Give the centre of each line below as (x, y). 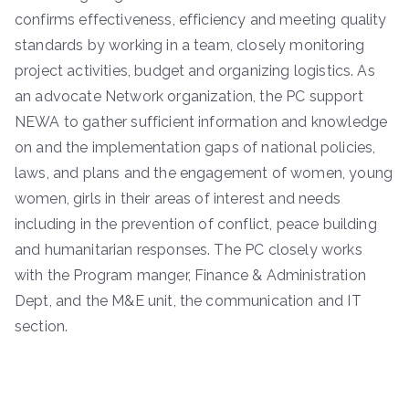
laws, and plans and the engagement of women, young (204, 173)
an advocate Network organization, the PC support (189, 97)
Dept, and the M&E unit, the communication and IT (188, 301)
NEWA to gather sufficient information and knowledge (201, 122)
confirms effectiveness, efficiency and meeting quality (201, 20)
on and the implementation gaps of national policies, (195, 148)
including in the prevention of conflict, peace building (196, 225)
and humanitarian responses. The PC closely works (189, 250)
